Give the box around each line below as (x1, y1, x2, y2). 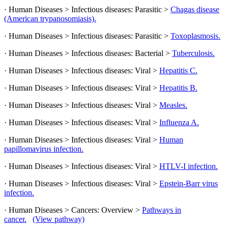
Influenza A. (159, 118, 199, 127)
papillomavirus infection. (4, 144, 83, 153)
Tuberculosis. (172, 48, 215, 58)
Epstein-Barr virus (159, 179, 218, 188)
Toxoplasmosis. (170, 31, 220, 40)
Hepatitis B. (159, 83, 197, 92)
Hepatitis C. (159, 66, 197, 75)
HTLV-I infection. (159, 161, 218, 170)
